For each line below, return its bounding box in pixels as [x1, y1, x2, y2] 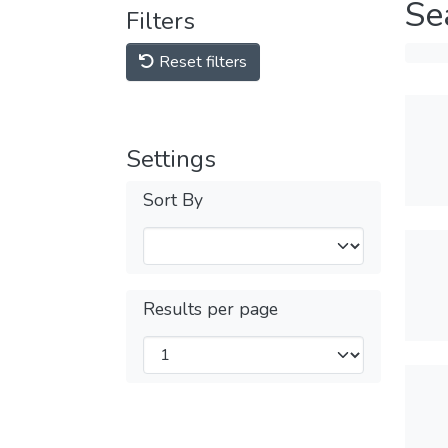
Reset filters [155, 51, 247, 73]
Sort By [143, 188, 203, 212]
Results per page [143, 297, 278, 321]
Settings [126, 143, 216, 175]
